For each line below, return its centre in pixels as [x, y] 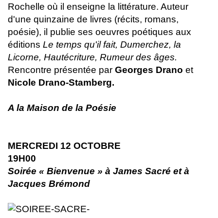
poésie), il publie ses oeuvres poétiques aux [100, 32]
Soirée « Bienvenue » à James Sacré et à [99, 171]
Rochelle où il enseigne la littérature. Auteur [98, 6]
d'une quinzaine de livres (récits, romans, [93, 19]
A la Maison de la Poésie [62, 108]
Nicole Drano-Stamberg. [61, 82]
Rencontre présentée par [61, 70]
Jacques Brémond [49, 183]
